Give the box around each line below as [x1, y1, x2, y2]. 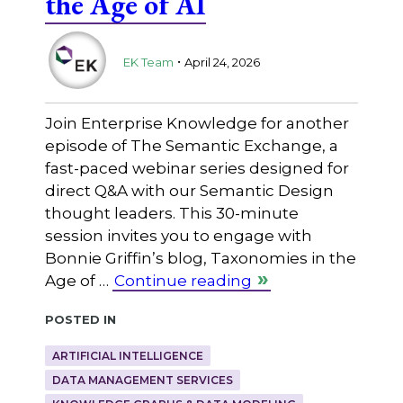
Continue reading [113, 271, 252, 290]
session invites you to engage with [44, 226, 312, 245]
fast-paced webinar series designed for [44, 158, 349, 177]
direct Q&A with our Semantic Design [44, 181, 334, 200]
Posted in [44, 307, 116, 328]
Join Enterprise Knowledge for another [44, 113, 349, 132]
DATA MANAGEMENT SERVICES [51, 372, 233, 387]
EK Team [122, 55, 174, 70]
